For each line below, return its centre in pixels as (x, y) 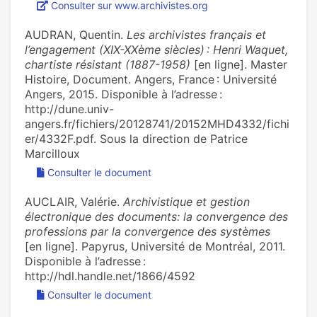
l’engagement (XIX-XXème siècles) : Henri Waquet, (156, 50)
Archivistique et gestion (186, 202)
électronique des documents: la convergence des (156, 217)
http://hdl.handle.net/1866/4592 (110, 276)
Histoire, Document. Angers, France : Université (151, 80)
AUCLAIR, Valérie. (74, 202)
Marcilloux (52, 154)
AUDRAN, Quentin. (76, 35)
